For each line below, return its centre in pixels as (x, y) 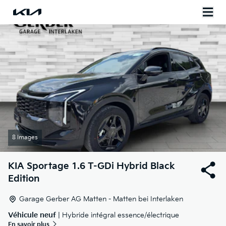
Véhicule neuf (32, 215)
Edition (24, 179)
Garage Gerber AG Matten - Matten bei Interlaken (101, 199)
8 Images (25, 138)
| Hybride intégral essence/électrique (118, 215)
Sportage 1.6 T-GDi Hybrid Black (101, 166)
